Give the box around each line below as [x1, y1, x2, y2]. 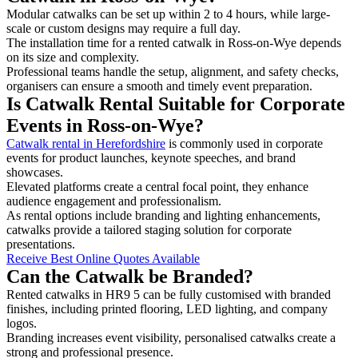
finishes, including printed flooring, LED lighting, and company [6, 301, 328, 316]
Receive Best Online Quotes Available [6, 251, 200, 265]
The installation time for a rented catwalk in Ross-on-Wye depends [6, 35, 341, 50]
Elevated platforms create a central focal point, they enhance [6, 179, 308, 193]
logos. [6, 316, 40, 330]
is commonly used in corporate [165, 136, 323, 150]
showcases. [6, 165, 66, 179]
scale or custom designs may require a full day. [6, 21, 244, 35]
